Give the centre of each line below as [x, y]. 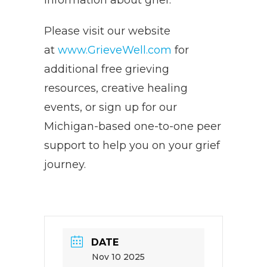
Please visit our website [107, 31]
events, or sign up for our [111, 107]
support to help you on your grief [132, 145]
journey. [65, 164]
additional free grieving [107, 69]
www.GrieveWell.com [115, 50]
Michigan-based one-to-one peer [133, 126]
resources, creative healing [116, 88]
